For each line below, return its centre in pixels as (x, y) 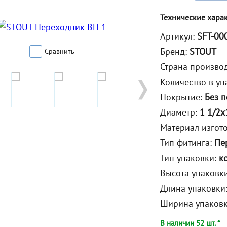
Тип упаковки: (190, 158)
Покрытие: (183, 97)
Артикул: (179, 36)
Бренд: (175, 52)
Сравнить (60, 51)
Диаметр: (180, 112)
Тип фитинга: (187, 143)
